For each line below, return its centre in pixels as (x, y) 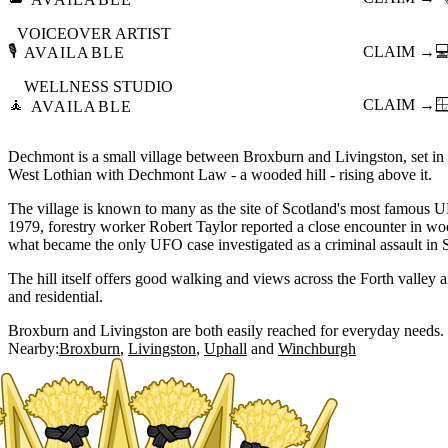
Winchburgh (317, 348)
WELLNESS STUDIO (98, 87)
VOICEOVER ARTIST (94, 33)
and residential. (55, 296)
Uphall (225, 348)
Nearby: (33, 348)
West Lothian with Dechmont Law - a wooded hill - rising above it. (220, 174)
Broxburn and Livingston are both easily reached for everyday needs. (226, 330)
